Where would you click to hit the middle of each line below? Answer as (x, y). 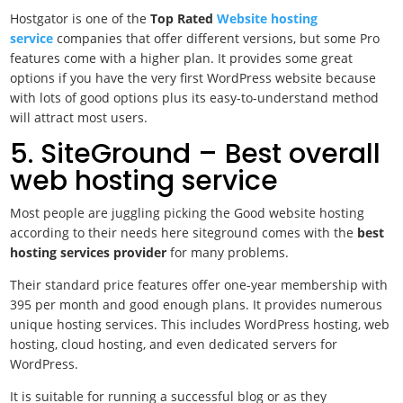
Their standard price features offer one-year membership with (199, 285)
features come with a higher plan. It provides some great (182, 58)
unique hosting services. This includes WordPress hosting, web (200, 324)
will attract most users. (79, 117)
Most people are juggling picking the (121, 213)
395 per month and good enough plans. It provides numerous (197, 304)
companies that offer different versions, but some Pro (217, 38)
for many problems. (232, 252)
